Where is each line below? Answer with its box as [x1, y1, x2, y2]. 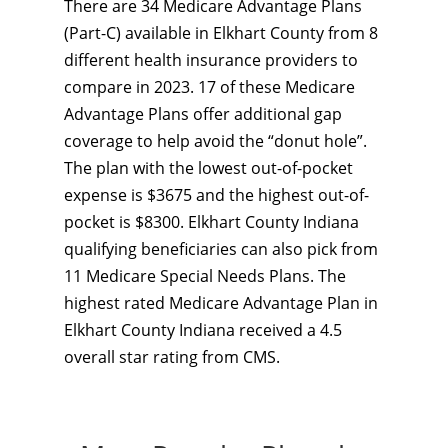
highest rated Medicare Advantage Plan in [64, 292, 378, 314]
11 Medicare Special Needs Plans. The [64, 265, 346, 287]
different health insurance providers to [64, 49, 358, 71]
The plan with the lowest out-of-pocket [64, 157, 353, 179]
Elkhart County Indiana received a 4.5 [64, 319, 342, 341]
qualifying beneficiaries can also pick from [64, 238, 378, 260]
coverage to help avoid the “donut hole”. [64, 130, 367, 152]
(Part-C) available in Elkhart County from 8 [64, 22, 378, 44]
